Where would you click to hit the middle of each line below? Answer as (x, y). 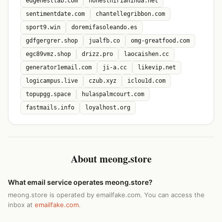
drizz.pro (97, 54)
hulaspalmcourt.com (113, 94)
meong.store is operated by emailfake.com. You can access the (106, 195)
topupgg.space (48, 94)
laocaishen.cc (146, 54)
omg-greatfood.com (160, 41)
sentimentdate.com (55, 14)
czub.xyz (103, 81)
